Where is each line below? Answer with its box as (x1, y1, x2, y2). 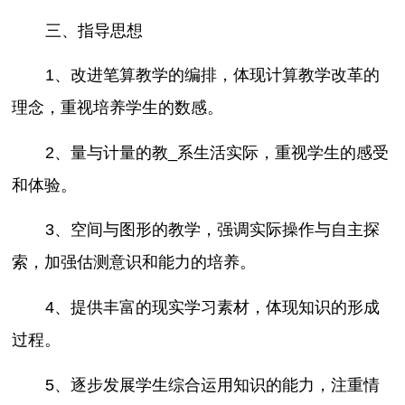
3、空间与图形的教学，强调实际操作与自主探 (44, 221, 380, 240)
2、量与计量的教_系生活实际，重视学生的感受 (44, 143, 389, 162)
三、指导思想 (44, 21, 143, 40)
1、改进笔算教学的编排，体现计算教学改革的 (44, 66, 380, 85)
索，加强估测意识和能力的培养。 (12, 253, 257, 272)
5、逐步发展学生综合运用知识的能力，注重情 (44, 375, 380, 394)
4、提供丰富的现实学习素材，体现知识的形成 (44, 297, 380, 316)
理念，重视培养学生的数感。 (12, 99, 224, 118)
